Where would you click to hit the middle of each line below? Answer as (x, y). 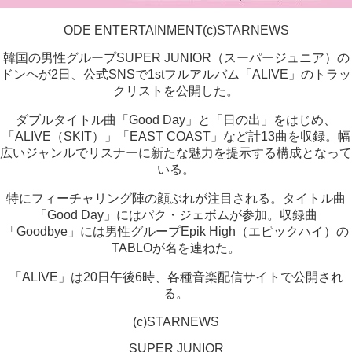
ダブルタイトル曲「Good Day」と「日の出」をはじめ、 (176, 120)
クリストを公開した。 (176, 91)
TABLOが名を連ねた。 (176, 248)
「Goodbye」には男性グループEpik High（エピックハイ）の (176, 231)
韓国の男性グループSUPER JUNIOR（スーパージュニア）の (176, 58)
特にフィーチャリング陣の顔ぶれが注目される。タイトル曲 (176, 198)
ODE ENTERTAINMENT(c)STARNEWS (176, 30)
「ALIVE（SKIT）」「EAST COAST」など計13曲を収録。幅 (176, 136)
